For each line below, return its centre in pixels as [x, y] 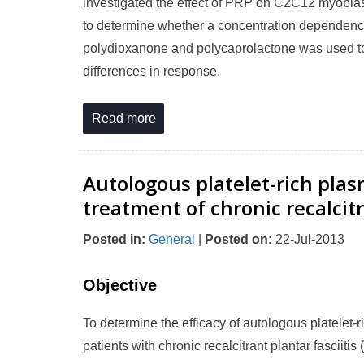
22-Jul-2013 [308, 239]
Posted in [112, 239]
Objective [120, 285]
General [172, 239]
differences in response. [152, 71]
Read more [123, 118]
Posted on [236, 239]
